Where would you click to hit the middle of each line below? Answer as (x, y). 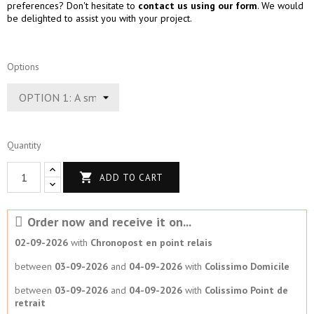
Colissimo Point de (246, 290)
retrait (30, 302)
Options (23, 66)
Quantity (24, 145)
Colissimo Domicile (247, 266)
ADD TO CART (131, 177)
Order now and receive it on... (109, 221)
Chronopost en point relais (151, 242)
